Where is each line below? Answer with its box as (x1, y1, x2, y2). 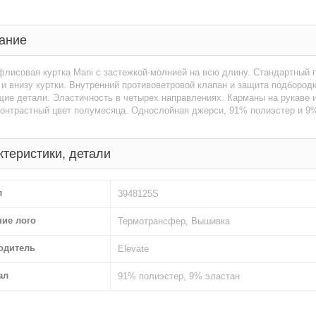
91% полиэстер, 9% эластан (118, 271, 240, 281)
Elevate (118, 243, 149, 254)
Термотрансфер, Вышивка (118, 216, 230, 226)
